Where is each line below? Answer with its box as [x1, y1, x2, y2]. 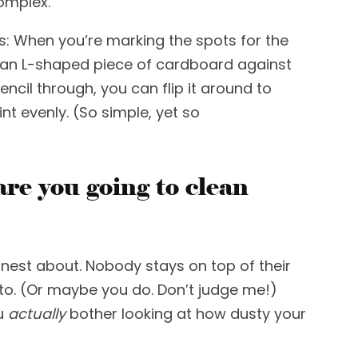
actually [8, 304, 66, 324]
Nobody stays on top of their [86, 256, 291, 276]
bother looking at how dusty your [66, 304, 306, 324]
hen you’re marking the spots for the [28, 30, 288, 50]
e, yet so [140, 102, 200, 122]
